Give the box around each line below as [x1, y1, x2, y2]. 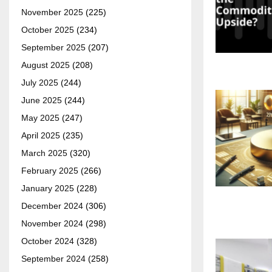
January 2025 [21, 183, 74, 194]
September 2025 [21, 42, 86, 53]
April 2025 [21, 131, 60, 141]
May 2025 [21, 113, 59, 123]
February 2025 [21, 166, 78, 176]
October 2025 [21, 25, 74, 35]
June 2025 [21, 95, 62, 106]
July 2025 [21, 78, 58, 88]
